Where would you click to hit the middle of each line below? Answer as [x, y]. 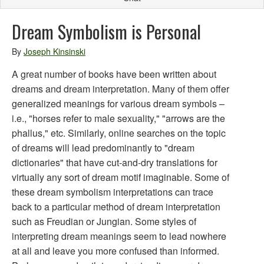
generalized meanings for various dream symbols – [118, 103]
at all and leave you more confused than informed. [115, 251]
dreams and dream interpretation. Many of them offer [121, 89]
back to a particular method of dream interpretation [116, 207]
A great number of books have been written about [114, 74]
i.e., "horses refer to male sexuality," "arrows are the [118, 118]
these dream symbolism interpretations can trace [113, 192]
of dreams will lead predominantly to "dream [103, 148]
